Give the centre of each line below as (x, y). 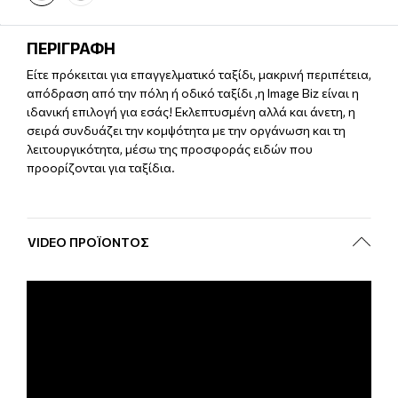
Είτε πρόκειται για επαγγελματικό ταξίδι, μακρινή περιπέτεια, (199, 74)
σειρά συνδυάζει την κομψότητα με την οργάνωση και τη (186, 130)
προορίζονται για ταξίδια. (101, 167)
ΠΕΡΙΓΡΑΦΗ (71, 48)
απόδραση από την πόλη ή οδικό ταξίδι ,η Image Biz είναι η (193, 92)
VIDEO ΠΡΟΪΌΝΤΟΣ (88, 242)
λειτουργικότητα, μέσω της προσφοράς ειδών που (170, 148)
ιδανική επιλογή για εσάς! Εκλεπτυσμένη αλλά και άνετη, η (191, 111)
